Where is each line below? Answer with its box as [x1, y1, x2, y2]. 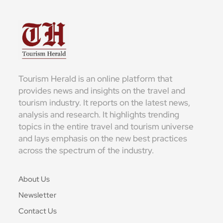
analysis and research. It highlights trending [18, 109, 180, 120]
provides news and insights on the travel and [18, 85, 186, 97]
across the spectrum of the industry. [18, 145, 154, 156]
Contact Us [18, 206, 57, 217]
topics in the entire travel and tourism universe [18, 121, 194, 132]
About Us [18, 174, 50, 185]
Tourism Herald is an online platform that [18, 73, 173, 85]
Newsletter [18, 190, 57, 201]
